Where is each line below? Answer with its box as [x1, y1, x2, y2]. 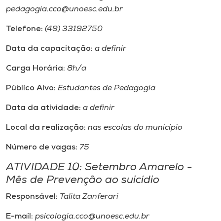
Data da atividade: [6, 104, 83, 112]
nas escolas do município [86, 124, 183, 132]
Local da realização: [6, 124, 86, 132]
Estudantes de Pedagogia [58, 84, 155, 92]
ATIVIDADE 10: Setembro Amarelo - [6, 162, 192, 173]
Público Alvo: [6, 84, 58, 92]
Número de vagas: [6, 144, 77, 151]
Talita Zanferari [60, 193, 118, 201]
